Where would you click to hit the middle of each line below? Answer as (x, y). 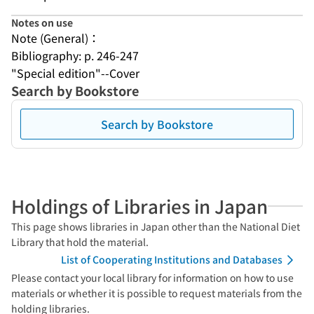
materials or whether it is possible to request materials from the (157, 293)
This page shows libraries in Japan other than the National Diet (156, 226)
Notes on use (42, 22)
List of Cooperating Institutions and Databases (172, 259)
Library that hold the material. (80, 242)
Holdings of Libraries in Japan (139, 206)
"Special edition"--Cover (75, 73)
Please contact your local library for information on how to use (152, 278)
